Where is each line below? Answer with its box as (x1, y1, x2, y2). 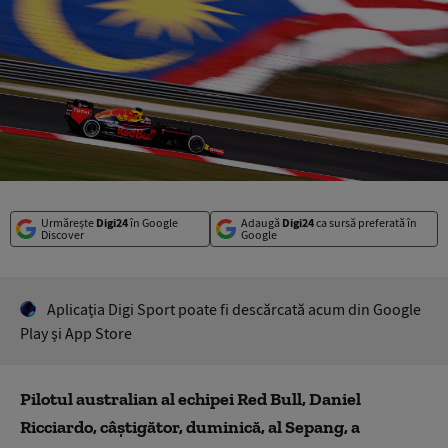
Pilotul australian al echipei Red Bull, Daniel (20, 387, 361, 410)
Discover (41, 226, 84, 242)
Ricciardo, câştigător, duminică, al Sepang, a (20, 415, 360, 438)
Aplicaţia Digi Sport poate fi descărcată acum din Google (47, 298, 421, 319)
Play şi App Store (20, 322, 132, 343)
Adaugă (240, 214, 282, 230)
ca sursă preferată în (313, 214, 417, 230)
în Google (128, 214, 178, 230)
